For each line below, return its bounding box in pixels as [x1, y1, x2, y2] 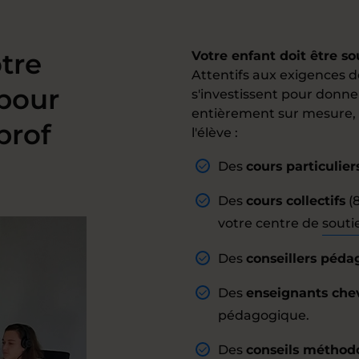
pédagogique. [218, 308, 309, 323]
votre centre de [218, 216, 322, 231]
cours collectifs [246, 193, 345, 208]
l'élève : [192, 125, 238, 140]
